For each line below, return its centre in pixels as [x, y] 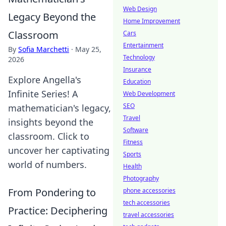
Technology [139, 57]
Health [132, 166]
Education [137, 81]
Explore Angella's [45, 80]
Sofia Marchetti [44, 49]
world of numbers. [47, 164]
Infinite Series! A [43, 94]
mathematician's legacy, [60, 108]
